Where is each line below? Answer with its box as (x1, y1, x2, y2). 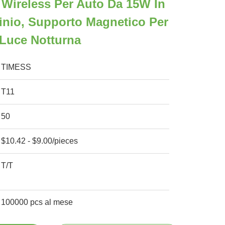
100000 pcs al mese (1, 198, 73, 206)
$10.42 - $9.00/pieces (1, 137, 78, 145)
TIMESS (1, 63, 32, 71)
